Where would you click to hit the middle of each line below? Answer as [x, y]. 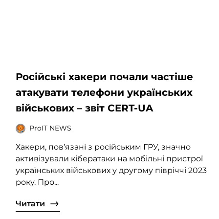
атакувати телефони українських [104, 92]
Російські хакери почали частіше [104, 77]
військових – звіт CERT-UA [84, 108]
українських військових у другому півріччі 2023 [111, 170]
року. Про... [37, 182]
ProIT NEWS [50, 128]
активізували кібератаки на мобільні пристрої [109, 158]
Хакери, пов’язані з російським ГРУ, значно [103, 147]
